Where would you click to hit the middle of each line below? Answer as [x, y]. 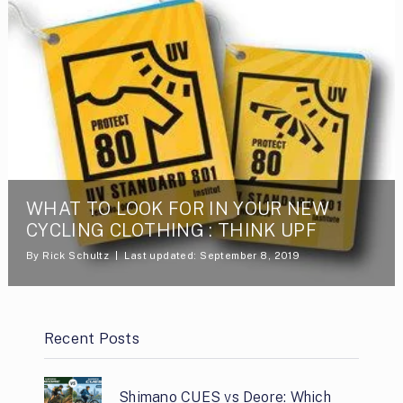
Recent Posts [91, 338]
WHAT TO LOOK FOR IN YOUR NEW [177, 208]
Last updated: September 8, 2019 [212, 255]
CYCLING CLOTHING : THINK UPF [171, 230]
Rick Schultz [76, 255]
